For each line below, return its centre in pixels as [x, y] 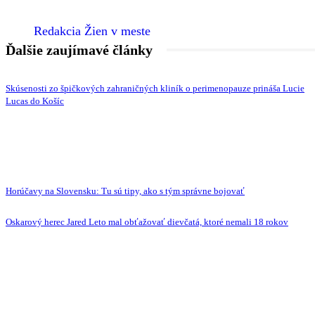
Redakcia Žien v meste [92, 31]
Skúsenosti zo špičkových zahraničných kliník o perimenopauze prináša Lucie [155, 89]
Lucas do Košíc [35, 101]
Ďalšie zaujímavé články [79, 50]
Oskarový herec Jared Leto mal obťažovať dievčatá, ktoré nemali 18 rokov [147, 222]
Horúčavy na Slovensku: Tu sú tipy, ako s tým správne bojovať [125, 191]
